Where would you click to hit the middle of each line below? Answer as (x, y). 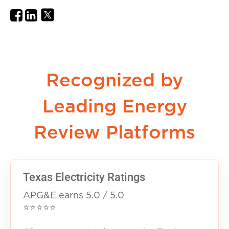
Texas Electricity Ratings (84, 177)
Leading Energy (114, 107)
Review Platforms (114, 133)
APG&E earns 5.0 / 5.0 (74, 196)
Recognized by (114, 81)
